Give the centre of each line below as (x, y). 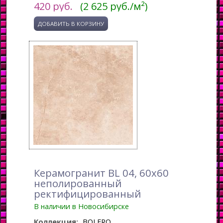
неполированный (78, 183)
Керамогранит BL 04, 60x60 (102, 172)
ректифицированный (88, 193)
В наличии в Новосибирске (82, 206)
